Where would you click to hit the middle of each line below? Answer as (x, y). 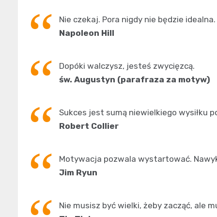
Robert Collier (89, 126)
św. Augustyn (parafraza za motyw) (135, 79)
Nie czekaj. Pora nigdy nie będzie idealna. (137, 19)
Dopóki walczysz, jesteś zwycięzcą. (127, 66)
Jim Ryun (78, 172)
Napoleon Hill (87, 33)
